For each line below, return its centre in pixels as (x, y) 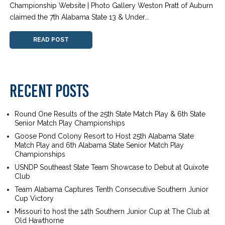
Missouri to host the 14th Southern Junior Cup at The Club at (112, 211)
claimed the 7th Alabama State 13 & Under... (80, 17)
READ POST (51, 39)
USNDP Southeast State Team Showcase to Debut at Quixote (112, 167)
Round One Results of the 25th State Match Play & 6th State (110, 114)
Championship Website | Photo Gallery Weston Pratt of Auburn (111, 5)
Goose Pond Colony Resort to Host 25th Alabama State (104, 136)
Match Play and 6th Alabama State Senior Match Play (99, 145)
